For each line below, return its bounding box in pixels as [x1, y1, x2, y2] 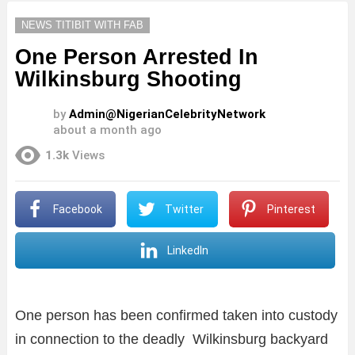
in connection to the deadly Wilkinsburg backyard [15, 330, 328, 347]
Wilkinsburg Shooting [15, 67, 242, 92]
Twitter [165, 202, 204, 216]
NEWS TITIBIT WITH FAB [21, 19, 143, 32]
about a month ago [53, 123, 162, 138]
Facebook [53, 202, 103, 216]
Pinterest [266, 202, 315, 216]
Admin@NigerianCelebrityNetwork [69, 107, 265, 122]
